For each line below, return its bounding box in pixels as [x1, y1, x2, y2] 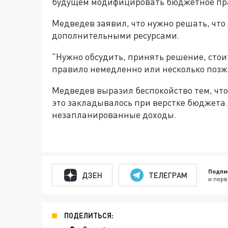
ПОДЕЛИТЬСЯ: [64, 211, 113, 220]
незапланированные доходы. [52, 109, 177, 120]
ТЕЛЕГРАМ [148, 170, 187, 180]
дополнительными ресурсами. [52, 30, 180, 41]
